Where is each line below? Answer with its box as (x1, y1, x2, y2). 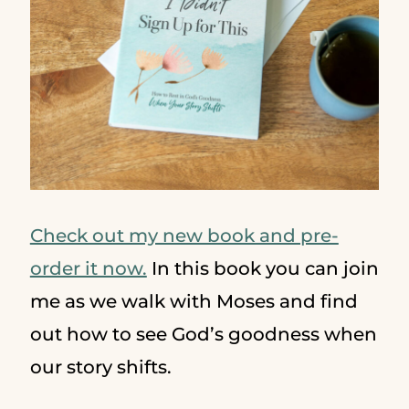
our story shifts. (29, 356, 176, 378)
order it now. (29, 257, 147, 279)
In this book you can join (146, 257, 379, 279)
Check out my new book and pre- (29, 225, 339, 246)
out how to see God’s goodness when (29, 323, 377, 345)
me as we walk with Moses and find (29, 290, 358, 312)
